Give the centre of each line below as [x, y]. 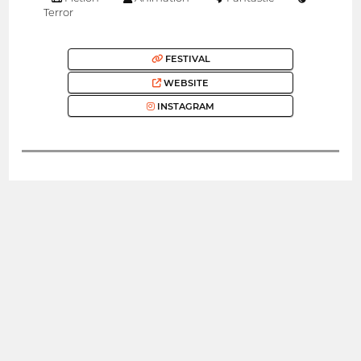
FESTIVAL [186, 59]
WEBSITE [185, 83]
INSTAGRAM [185, 106]
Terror [58, 12]
